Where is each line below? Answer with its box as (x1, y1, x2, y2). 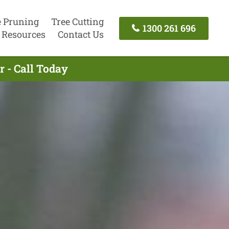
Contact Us (57, 28, 104, 40)
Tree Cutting (51, 15, 104, 28)
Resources (1, 28, 45, 40)
